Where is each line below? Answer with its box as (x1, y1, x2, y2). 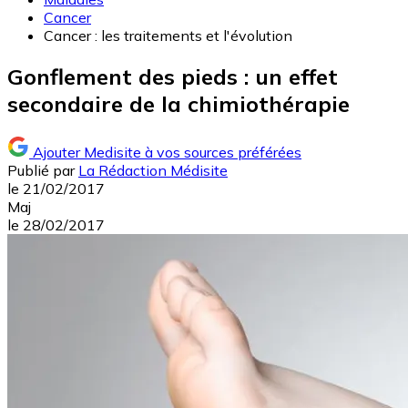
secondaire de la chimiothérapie (7, 90, 350, 118)
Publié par (7, 161, 75, 180)
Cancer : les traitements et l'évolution (44, 26, 292, 46)
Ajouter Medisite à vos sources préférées (33, 143, 301, 162)
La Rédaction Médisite (78, 161, 228, 180)
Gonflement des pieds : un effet (7, 63, 338, 91)
